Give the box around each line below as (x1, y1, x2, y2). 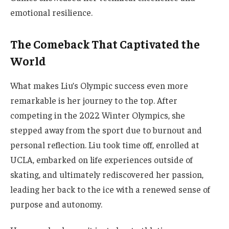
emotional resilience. (10, 7, 93, 18)
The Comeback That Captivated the (10, 36, 200, 51)
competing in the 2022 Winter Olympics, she (10, 109, 185, 121)
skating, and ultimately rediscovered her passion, (10, 168, 203, 180)
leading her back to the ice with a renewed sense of (10, 183, 210, 195)
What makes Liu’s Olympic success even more (10, 79, 188, 91)
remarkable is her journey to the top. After (10, 94, 177, 106)
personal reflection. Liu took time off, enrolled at (10, 139, 199, 150)
